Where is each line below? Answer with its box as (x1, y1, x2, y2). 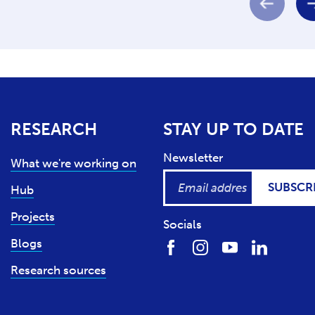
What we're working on (11, 156, 136, 170)
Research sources (11, 263, 106, 277)
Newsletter (162, 150, 223, 165)
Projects (11, 210, 55, 224)
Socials (162, 217, 202, 231)
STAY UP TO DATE (162, 119, 304, 139)
